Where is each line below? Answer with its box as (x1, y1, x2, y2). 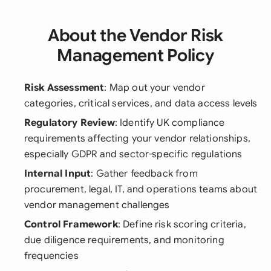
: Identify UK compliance (114, 117, 225, 129)
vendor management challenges (24, 199, 170, 211)
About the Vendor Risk (47, 25, 224, 46)
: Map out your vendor (104, 82, 205, 94)
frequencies (24, 250, 79, 262)
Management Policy (57, 45, 214, 66)
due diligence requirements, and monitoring (24, 234, 224, 246)
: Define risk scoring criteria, (117, 218, 246, 230)
